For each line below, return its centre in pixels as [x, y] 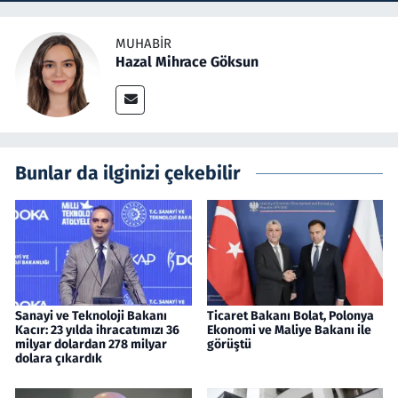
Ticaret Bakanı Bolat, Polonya [290, 315]
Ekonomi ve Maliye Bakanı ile [289, 330]
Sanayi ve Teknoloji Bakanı [91, 315]
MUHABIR [143, 44]
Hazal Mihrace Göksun [187, 62]
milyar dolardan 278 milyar [91, 344]
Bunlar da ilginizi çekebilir [128, 173]
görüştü [229, 344]
